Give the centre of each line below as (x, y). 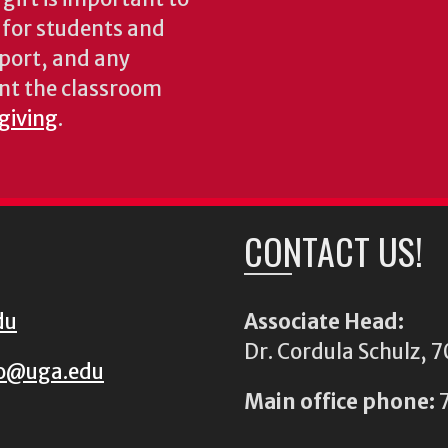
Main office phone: (339, 402)
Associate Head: (323, 322)
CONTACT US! (333, 250)
